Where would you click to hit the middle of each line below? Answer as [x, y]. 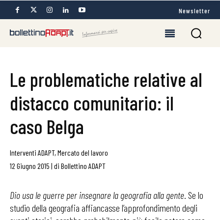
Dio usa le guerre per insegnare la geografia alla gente [97, 195]
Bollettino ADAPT [83, 166]
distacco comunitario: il [92, 103]
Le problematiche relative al [106, 79]
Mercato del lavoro [83, 152]
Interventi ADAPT [32, 152]
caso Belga [47, 126]
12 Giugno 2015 [30, 166]
